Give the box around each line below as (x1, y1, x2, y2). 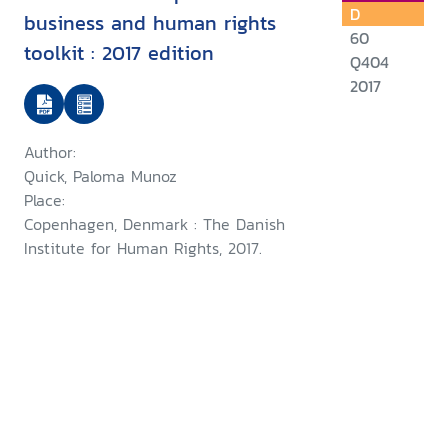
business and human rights (24, 8, 276, 39)
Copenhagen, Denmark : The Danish (24, 212, 285, 237)
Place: (24, 188, 65, 213)
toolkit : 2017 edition (24, 38, 214, 69)
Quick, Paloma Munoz (24, 164, 177, 189)
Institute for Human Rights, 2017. (24, 236, 262, 261)
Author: (24, 140, 76, 165)
